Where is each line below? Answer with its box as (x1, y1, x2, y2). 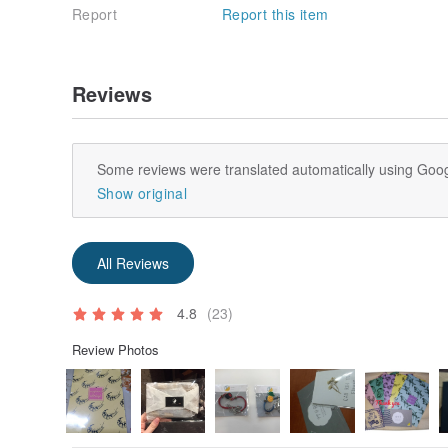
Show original (97, 182, 187, 203)
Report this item (222, 3, 329, 24)
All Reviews (97, 252, 169, 273)
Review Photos (72, 339, 159, 359)
